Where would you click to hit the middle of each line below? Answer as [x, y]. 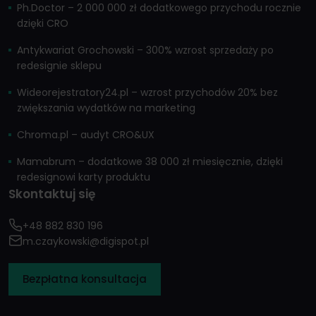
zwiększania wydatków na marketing [106, 108]
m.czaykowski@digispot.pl [86, 242]
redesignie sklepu [59, 66]
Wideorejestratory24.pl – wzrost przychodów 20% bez [147, 93]
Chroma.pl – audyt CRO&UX [86, 135]
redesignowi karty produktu [84, 177]
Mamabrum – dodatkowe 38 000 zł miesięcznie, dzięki [150, 162]
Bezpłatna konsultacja [85, 279]
